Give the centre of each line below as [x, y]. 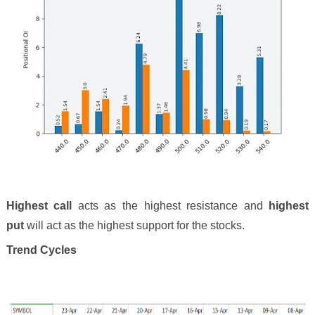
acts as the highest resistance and [173, 206]
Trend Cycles [41, 250]
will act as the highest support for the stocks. [135, 226]
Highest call [42, 206]
